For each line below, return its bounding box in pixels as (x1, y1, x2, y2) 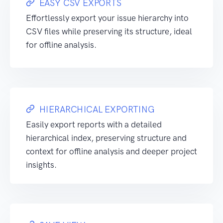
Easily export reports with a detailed (26, 119, 162, 129)
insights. (26, 160, 57, 170)
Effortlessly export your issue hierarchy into (26, 13, 189, 23)
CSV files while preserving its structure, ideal (26, 26, 192, 36)
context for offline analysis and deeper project (26, 146, 197, 156)
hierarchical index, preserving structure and (26, 133, 187, 143)
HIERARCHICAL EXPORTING (39, 104, 155, 115)
